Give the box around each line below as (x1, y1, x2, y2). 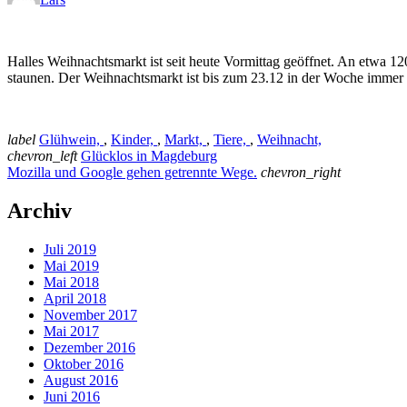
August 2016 (44, 372, 118, 388)
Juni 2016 (44, 388, 100, 404)
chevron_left (7, 147, 77, 164)
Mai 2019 (44, 257, 99, 273)
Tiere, (213, 131, 250, 147)
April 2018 (44, 290, 106, 306)
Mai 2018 (44, 273, 99, 290)
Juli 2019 (44, 241, 96, 257)
